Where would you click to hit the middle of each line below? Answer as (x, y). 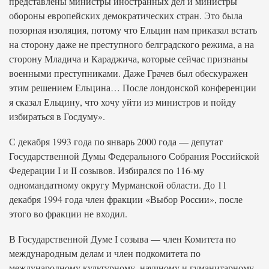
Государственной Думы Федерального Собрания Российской (134, 156)
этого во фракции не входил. (68, 213)
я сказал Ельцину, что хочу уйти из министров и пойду (122, 102)
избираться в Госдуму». (57, 116)
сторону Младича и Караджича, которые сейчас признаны (128, 59)
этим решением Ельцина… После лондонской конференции (133, 87)
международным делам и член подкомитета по (105, 253)
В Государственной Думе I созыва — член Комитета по (122, 239)
